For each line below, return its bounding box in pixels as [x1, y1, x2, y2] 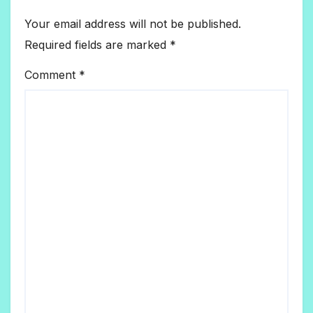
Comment [24, 67, 79, 82]
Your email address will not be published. [24, 16, 241, 31]
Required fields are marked [24, 37, 170, 52]
